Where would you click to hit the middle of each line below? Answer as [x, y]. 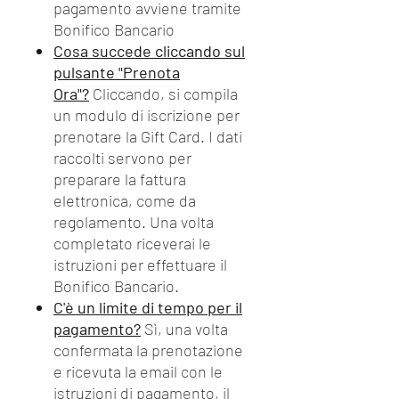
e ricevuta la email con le [138, 371]
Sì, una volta [184, 329]
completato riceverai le [132, 243]
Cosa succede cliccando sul [149, 51]
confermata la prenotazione [148, 350]
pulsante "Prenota [117, 72]
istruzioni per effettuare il [140, 265]
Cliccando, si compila [163, 94]
